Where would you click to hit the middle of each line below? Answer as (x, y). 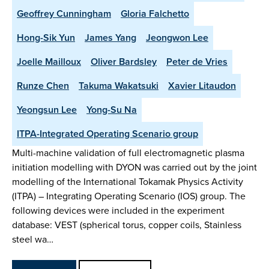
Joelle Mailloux (49, 62)
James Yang (110, 38)
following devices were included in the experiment (118, 211)
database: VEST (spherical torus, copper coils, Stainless (127, 225)
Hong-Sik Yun (46, 38)
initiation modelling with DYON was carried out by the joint (134, 168)
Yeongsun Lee (47, 110)
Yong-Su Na (112, 110)
